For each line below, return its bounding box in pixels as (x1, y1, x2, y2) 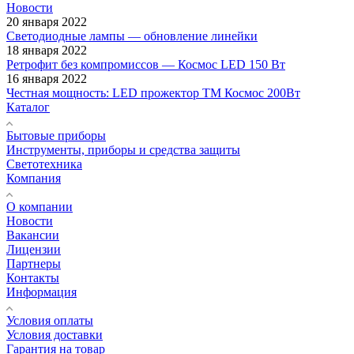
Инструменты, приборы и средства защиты (6, 142, 240, 156)
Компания (6, 171, 61, 185)
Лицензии (6, 242, 61, 256)
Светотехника (6, 156, 82, 171)
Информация (6, 284, 77, 299)
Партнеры (6, 256, 61, 270)
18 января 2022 (6, 43, 87, 57)
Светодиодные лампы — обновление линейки (6, 28, 258, 43)
